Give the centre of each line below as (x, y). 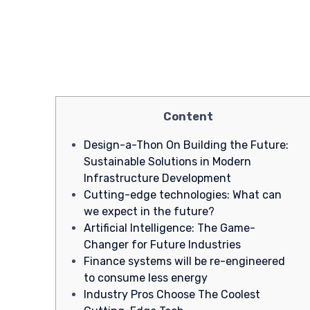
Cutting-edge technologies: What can (183, 195)
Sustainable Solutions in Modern (167, 162)
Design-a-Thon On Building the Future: (186, 145)
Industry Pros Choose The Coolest (172, 295)
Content (188, 117)
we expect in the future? (149, 212)
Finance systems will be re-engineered (184, 262)
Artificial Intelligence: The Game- (170, 228)
